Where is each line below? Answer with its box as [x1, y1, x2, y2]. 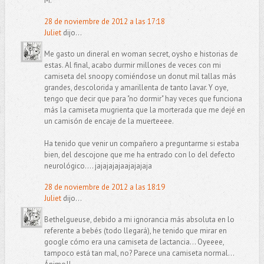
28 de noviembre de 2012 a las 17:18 [44, 16, 165, 27]
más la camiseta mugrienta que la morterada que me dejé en [44, 104, 245, 115]
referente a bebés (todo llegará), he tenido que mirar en [44, 225, 227, 236]
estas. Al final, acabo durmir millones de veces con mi [44, 60, 221, 70]
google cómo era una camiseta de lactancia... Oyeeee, [44, 236, 224, 247]
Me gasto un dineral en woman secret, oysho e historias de [44, 48, 238, 59]
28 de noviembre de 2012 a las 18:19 [44, 181, 165, 192]
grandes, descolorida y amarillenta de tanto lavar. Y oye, [44, 82, 228, 93]
